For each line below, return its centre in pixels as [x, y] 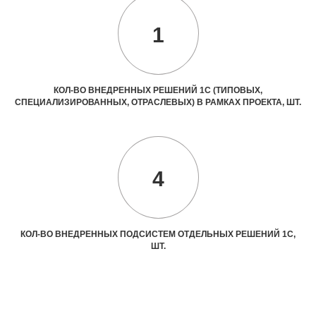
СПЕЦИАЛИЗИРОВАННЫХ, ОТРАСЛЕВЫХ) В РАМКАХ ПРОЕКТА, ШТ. [158, 102]
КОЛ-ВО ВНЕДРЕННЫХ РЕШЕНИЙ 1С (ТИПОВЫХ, [158, 90]
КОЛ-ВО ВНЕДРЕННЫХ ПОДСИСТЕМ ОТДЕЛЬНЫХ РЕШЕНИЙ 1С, [158, 234]
